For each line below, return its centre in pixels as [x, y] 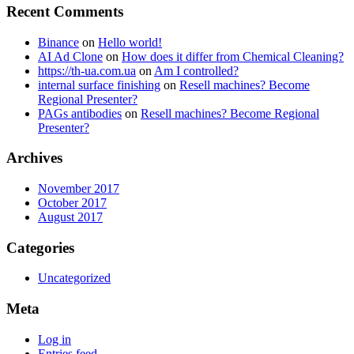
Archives [34, 158]
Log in [55, 339]
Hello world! [130, 42]
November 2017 [79, 188]
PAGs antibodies [80, 113]
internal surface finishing [99, 85]
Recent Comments [65, 11]
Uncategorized [74, 278]
